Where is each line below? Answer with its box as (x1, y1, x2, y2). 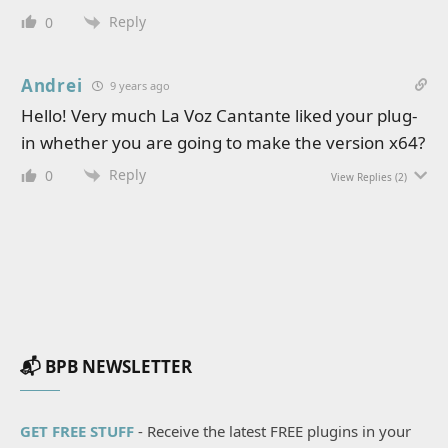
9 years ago (107, 77, 171, 93)
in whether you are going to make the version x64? (21, 130, 425, 154)
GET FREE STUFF (20, 421, 134, 442)
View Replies (331, 170, 392, 185)
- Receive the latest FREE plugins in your (134, 421, 411, 442)
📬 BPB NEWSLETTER (20, 355, 192, 379)
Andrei (21, 73, 83, 97)
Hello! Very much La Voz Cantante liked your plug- (21, 103, 417, 127)
